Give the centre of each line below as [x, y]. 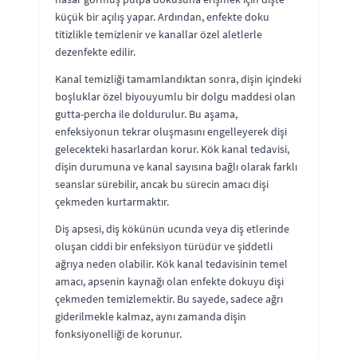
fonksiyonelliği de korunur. [118, 333]
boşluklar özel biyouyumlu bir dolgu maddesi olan [175, 96]
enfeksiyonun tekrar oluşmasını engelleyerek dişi [171, 131]
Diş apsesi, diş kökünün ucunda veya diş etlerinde [172, 228]
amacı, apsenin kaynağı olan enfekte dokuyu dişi [169, 281]
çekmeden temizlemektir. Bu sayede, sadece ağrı [169, 298]
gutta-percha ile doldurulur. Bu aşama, [146, 114]
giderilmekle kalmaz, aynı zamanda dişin [151, 316]
